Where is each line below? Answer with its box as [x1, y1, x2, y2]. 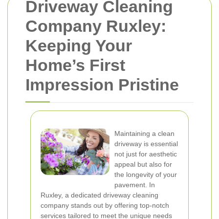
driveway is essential [114, 140, 178, 148]
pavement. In [114, 181, 155, 189]
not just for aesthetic [114, 150, 177, 158]
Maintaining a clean [114, 130, 175, 137]
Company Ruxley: [25, 17, 166, 35]
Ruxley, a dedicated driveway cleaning [41, 191, 158, 199]
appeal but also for [114, 160, 172, 168]
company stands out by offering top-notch [41, 201, 169, 209]
